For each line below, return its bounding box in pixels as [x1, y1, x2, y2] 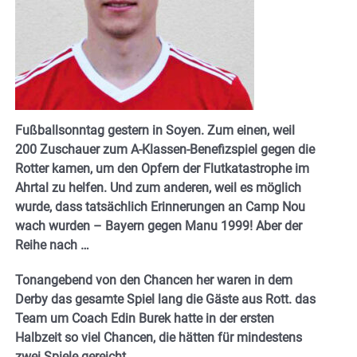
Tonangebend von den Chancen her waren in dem [15, 272, 292, 288]
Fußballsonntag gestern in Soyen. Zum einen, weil [15, 122, 295, 138]
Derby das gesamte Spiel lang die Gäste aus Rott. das [15, 291, 316, 307]
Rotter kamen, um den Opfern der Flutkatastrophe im [15, 160, 309, 176]
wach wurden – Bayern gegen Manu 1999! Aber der [15, 218, 302, 233]
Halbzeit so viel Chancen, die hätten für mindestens [15, 329, 302, 345]
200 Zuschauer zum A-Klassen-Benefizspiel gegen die [15, 141, 315, 157]
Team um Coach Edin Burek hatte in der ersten [15, 310, 274, 326]
